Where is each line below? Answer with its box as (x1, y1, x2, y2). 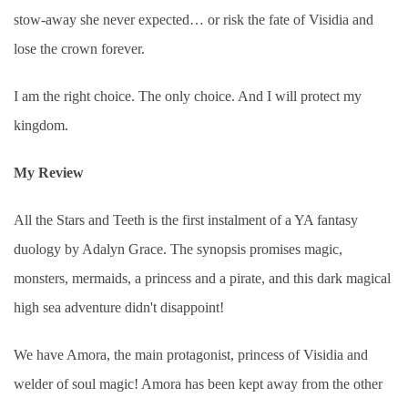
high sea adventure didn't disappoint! (14, 299, 224, 315)
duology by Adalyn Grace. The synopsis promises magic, (14, 240, 342, 257)
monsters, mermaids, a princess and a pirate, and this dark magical (14, 270, 391, 286)
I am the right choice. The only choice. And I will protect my (14, 87, 362, 104)
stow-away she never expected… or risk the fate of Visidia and (14, 11, 373, 27)
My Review (14, 164, 84, 180)
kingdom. (14, 117, 68, 133)
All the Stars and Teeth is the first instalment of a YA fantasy (14, 211, 358, 228)
